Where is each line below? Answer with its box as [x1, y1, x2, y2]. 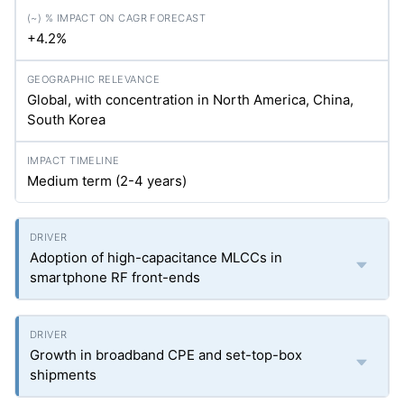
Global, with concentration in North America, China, [27, 91, 353, 108]
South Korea [27, 111, 106, 128]
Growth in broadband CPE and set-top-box [30, 346, 302, 363]
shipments [30, 366, 96, 383]
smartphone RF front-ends [30, 269, 200, 286]
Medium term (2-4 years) [27, 172, 187, 189]
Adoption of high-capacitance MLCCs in [30, 249, 282, 266]
